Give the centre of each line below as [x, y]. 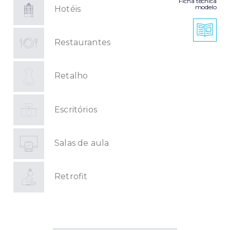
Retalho [71, 76]
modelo [206, 7]
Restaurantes [83, 43]
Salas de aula [82, 143]
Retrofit [71, 176]
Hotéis [68, 9]
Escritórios [76, 109]
